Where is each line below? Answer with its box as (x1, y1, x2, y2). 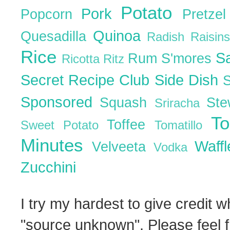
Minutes (21, 135, 92, 155)
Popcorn (21, 6, 82, 22)
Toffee (107, 117, 155, 132)
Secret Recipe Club (21, 71, 155, 88)
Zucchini (21, 158, 76, 176)
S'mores (161, 50, 216, 66)
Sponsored (21, 93, 100, 110)
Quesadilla (21, 28, 93, 44)
